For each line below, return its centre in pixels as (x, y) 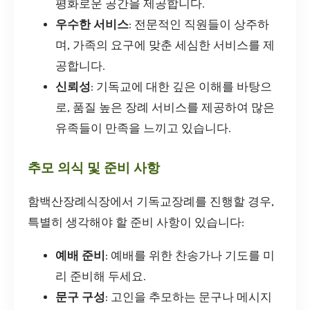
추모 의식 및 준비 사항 (94, 168)
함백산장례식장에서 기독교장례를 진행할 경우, (151, 202)
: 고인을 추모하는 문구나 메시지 (189, 298)
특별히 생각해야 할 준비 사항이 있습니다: (136, 223)
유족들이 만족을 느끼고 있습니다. (143, 129)
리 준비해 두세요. (101, 277)
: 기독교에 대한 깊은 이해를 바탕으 (181, 87)
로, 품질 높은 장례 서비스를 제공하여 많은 (165, 108)
